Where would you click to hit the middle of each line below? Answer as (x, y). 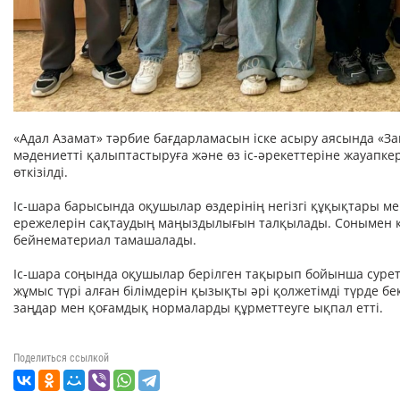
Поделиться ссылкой (61, 358)
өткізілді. (41, 171)
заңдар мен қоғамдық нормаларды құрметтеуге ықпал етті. (198, 307)
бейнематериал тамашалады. (105, 239)
